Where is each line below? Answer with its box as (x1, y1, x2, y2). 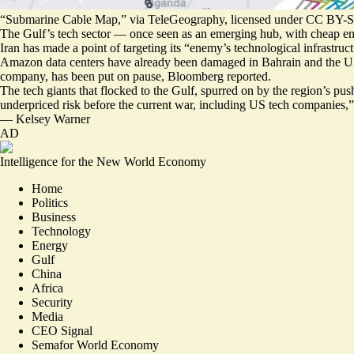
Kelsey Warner (16, 112, 90, 126)
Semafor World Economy (32, 338, 159, 352)
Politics (32, 196, 68, 209)
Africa (32, 281, 63, 295)
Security (32, 296, 73, 309)
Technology (32, 224, 91, 238)
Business (32, 210, 76, 224)
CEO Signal (32, 324, 92, 337)
